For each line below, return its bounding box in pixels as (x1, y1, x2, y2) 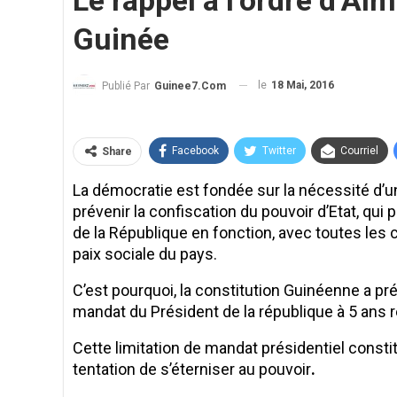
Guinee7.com (154, 79, 226, 92)
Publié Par (102, 79, 152, 92)
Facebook (172, 144, 219, 157)
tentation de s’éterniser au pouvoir (73, 359, 311, 378)
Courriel (340, 144, 378, 157)
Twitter (262, 144, 296, 157)
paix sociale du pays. (73, 244, 217, 263)
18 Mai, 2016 (271, 79, 334, 91)
